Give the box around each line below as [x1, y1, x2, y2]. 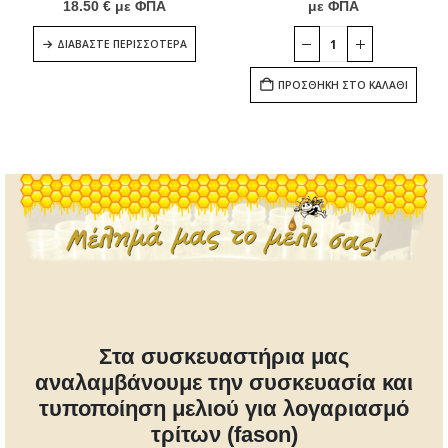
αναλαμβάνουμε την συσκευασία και [35, 370, 413, 396]
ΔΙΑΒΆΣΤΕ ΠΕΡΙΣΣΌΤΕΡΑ [56, 37, 187, 52]
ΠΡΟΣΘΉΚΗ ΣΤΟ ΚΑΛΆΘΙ [277, 78, 408, 93]
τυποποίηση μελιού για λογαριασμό [39, 396, 409, 422]
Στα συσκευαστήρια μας [99, 344, 349, 370]
